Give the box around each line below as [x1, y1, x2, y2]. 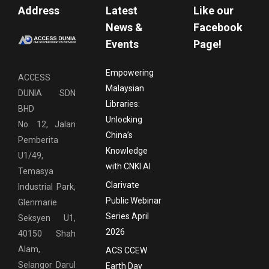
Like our [193, 4, 234, 17]
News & [105, 20, 143, 34]
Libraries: [105, 98, 140, 109]
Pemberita [18, 135, 58, 145]
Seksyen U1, [18, 213, 76, 223]
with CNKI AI [105, 161, 151, 171]
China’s [105, 130, 133, 140]
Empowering [105, 67, 154, 77]
